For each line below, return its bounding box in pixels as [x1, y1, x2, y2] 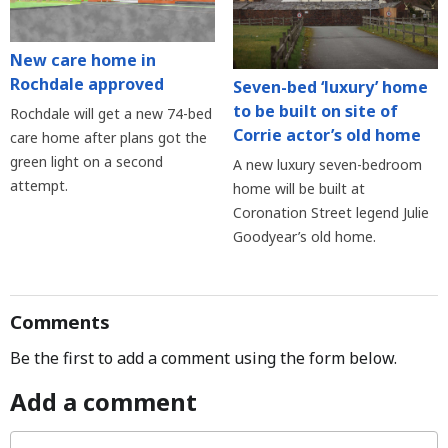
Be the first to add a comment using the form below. [10, 346, 397, 369]
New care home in [10, 48, 156, 71]
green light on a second [10, 151, 163, 171]
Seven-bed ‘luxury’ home [232, 75, 428, 98]
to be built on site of [232, 99, 398, 122]
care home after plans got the [10, 127, 207, 147]
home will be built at [232, 178, 365, 198]
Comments [10, 308, 110, 334]
